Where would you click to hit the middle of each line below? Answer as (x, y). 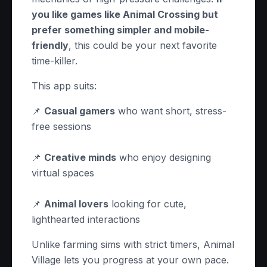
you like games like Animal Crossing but (125, 14)
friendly (50, 45)
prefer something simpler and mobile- (120, 30)
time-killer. (55, 61)
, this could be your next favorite (143, 45)
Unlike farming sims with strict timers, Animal (133, 244)
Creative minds (80, 157)
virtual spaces (63, 173)
